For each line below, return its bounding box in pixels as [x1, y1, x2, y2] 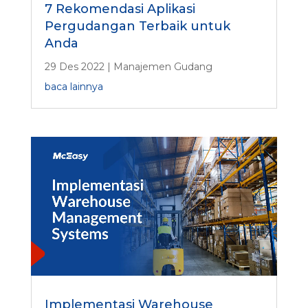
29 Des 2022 [44, 60, 104, 73]
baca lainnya [44, 80, 103, 93]
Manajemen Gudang [113, 60, 212, 73]
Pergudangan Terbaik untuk [44, 18, 230, 34]
